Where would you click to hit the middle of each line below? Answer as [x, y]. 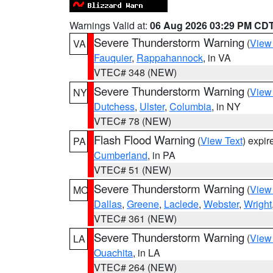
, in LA [147, 253]
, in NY [226, 106]
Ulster [152, 106]
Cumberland [121, 155]
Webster [221, 204]
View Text [222, 140]
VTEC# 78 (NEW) [133, 121]
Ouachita [113, 253]
